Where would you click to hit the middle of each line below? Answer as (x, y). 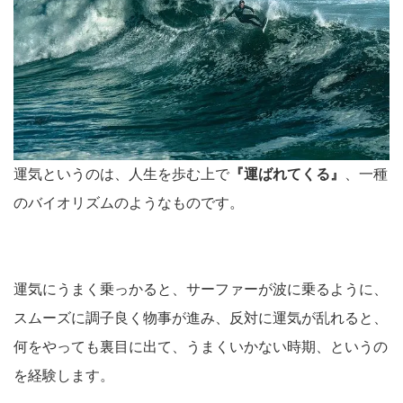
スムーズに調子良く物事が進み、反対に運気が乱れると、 (201, 318)
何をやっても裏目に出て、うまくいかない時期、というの (201, 346)
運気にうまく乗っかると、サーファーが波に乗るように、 (201, 289)
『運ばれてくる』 (287, 174)
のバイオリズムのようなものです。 (129, 202)
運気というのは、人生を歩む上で (121, 174)
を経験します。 (64, 375)
